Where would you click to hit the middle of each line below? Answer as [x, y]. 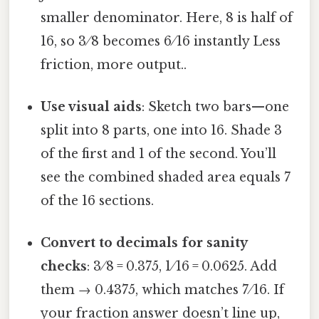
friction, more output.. [114, 64]
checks [64, 267]
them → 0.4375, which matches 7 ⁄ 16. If [163, 290]
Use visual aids [91, 106]
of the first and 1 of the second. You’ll [159, 153]
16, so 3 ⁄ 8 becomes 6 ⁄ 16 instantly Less [161, 41]
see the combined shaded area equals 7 [166, 177]
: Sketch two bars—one [216, 106]
